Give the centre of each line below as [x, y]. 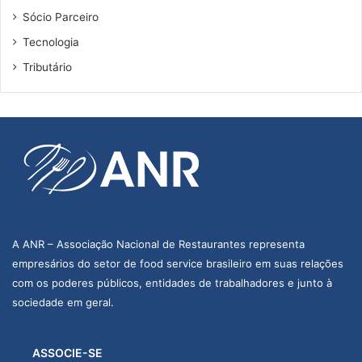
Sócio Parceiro [61, 17]
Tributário [47, 67]
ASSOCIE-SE [67, 352]
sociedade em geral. [63, 302]
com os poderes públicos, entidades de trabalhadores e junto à [172, 282]
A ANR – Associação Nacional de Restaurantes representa [158, 244]
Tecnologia [51, 42]
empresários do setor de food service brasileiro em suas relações [178, 263]
